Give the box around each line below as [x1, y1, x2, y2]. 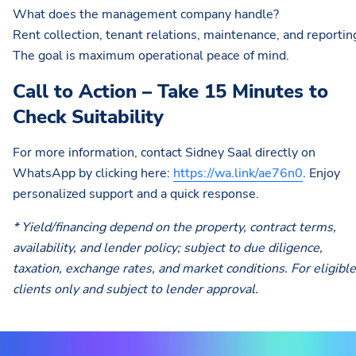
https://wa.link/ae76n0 [173, 164, 303, 183]
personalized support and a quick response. [13, 185, 259, 203]
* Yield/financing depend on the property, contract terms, [13, 219, 336, 237]
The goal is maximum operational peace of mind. [13, 47, 289, 65]
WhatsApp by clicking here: [13, 164, 173, 183]
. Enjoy [303, 164, 340, 183]
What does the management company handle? [13, 6, 279, 24]
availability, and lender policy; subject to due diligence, [13, 239, 323, 257]
